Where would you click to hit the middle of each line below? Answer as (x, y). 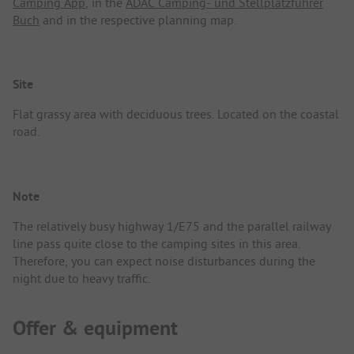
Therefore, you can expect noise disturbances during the (164, 260)
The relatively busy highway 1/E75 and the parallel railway (172, 226)
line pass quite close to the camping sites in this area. (156, 243)
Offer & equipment (95, 328)
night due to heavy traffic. (81, 278)
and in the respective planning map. (138, 20)
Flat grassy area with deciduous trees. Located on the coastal (176, 114)
